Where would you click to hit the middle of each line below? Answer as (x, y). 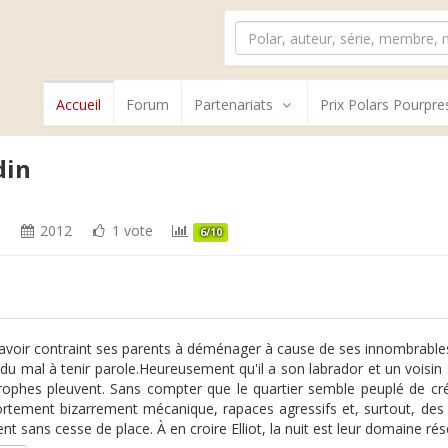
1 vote (131, 230)
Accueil (78, 104)
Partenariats (233, 104)
